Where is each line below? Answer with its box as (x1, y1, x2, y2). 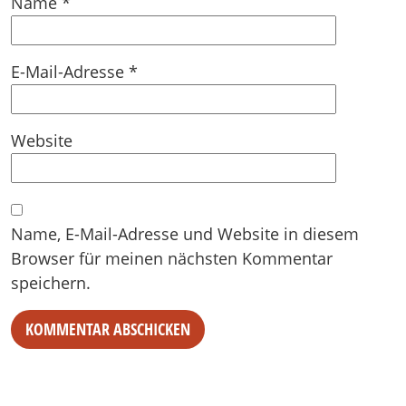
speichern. (11, 272, 91, 294)
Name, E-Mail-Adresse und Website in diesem (11, 223, 359, 245)
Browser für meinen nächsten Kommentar (11, 247, 333, 269)
